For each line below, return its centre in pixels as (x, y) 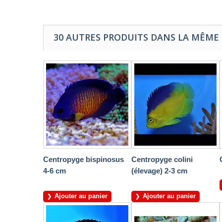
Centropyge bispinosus (83, 160)
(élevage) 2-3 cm (159, 171)
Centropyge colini (162, 160)
